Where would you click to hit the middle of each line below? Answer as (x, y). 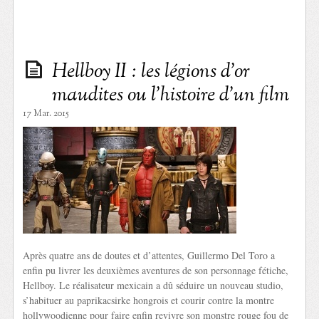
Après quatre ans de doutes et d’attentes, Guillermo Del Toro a (149, 255)
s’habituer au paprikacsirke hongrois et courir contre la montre (149, 300)
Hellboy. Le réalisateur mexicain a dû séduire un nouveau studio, (153, 285)
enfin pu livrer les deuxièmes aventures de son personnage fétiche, (156, 270)
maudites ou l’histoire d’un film (171, 95)
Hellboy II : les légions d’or (151, 72)
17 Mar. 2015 (46, 114)
